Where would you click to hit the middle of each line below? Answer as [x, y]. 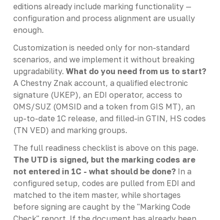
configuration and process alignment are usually [104, 18]
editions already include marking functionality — [102, 6]
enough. [28, 30]
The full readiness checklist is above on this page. [106, 148]
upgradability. [39, 71]
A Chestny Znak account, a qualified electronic [100, 83]
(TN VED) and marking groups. [70, 130]
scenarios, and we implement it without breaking [104, 59]
